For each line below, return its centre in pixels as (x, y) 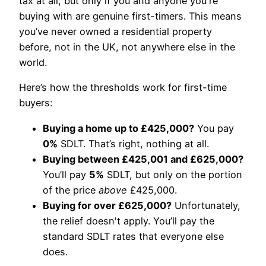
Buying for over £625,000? (107, 205)
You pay (214, 128)
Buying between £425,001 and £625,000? (143, 159)
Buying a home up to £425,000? (118, 128)
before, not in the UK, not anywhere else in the (127, 47)
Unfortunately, (206, 205)
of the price (71, 190)
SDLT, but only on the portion (173, 174)
